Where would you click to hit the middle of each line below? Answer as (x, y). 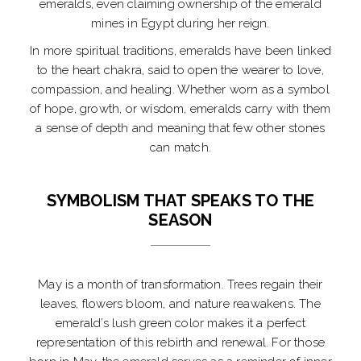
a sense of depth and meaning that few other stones (180, 129)
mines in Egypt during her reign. (180, 24)
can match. (180, 148)
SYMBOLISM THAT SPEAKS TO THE (180, 201)
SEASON (180, 220)
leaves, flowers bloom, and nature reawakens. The (180, 304)
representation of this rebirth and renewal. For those (180, 343)
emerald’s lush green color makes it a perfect (180, 324)
